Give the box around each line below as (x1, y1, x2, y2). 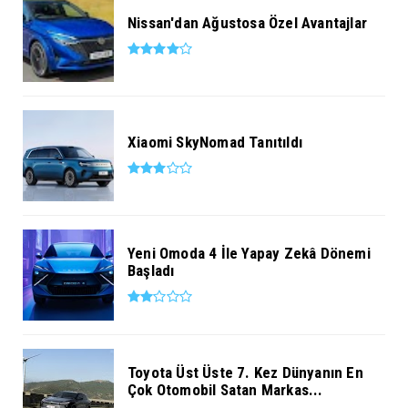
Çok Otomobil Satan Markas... (127, 380, 323, 399)
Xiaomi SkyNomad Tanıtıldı (127, 133, 302, 152)
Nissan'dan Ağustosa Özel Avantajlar (127, 14, 367, 33)
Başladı (127, 260, 175, 280)
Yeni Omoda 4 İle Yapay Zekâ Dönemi (127, 243, 371, 262)
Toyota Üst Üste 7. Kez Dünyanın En (127, 362, 363, 382)
